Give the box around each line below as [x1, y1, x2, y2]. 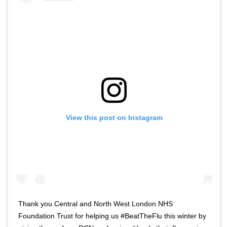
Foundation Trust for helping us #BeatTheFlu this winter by [18, 211, 206, 220]
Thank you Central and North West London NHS [18, 199, 173, 208]
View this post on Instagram [65, 113, 163, 122]
